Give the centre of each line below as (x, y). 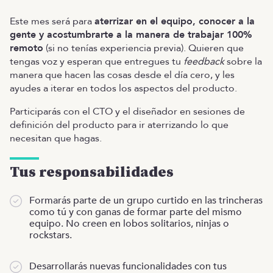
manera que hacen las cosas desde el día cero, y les (122, 75)
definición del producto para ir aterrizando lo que (119, 125)
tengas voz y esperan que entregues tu (97, 62)
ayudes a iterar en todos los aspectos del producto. (123, 88)
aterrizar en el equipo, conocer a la (175, 21)
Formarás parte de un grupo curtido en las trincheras (146, 200)
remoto (27, 48)
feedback (204, 62)
